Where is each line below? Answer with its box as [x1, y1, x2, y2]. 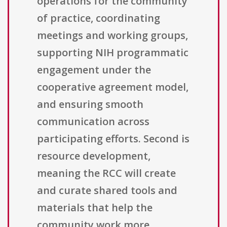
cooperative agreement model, [37, 80, 188, 94]
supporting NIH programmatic [37, 46, 188, 60]
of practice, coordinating [37, 11, 160, 25]
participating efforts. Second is [37, 132, 190, 146]
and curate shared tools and [37, 183, 177, 198]
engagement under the [37, 63, 151, 77]
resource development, [37, 149, 150, 163]
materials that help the [37, 201, 153, 215]
